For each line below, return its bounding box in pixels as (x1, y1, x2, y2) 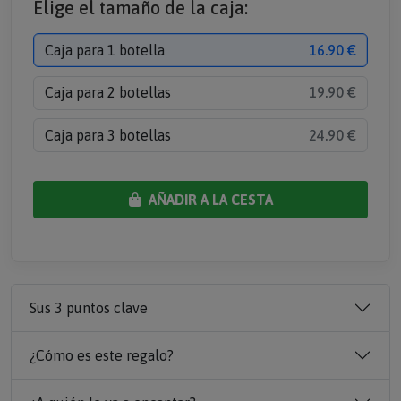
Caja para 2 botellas (45, 84, 171, 101)
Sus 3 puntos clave (30, 299, 148, 316)
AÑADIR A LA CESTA (144, 192, 273, 209)
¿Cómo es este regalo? (30, 346, 174, 363)
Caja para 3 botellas (45, 126, 171, 143)
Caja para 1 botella (45, 41, 165, 58)
